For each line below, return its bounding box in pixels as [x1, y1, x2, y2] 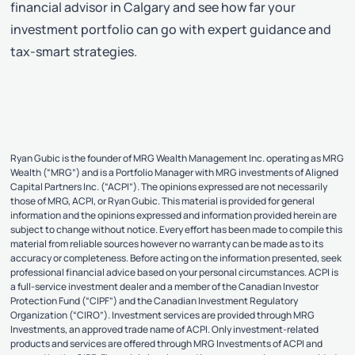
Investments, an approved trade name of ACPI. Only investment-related [10, 322, 319, 336]
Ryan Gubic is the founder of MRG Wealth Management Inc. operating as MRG [10, 151, 345, 165]
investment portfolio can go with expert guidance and [10, 20, 332, 38]
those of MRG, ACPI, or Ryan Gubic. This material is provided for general [10, 193, 315, 208]
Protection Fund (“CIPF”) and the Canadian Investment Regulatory [10, 293, 299, 307]
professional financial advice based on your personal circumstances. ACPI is [10, 265, 339, 279]
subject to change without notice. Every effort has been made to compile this [10, 222, 343, 236]
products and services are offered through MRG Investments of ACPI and [10, 336, 323, 350]
